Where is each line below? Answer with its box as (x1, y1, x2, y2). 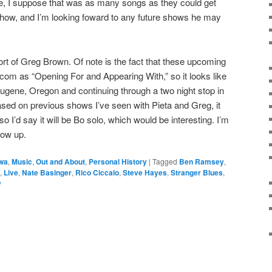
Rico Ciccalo (75, 166, 119, 178)
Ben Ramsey (179, 155, 224, 167)
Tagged (152, 155, 177, 166)
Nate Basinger (22, 166, 72, 178)
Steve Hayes (123, 166, 167, 178)
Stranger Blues (171, 166, 223, 178)
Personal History (89, 155, 147, 167)
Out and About (36, 155, 85, 167)
